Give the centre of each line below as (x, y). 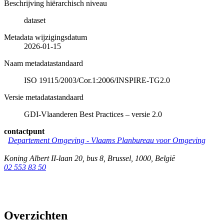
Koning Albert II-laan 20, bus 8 (54, 158)
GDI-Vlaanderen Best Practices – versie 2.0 (93, 114)
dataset (35, 20)
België (165, 158)
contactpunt (24, 131)
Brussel (119, 158)
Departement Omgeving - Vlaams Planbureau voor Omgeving (107, 140)
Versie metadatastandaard (44, 97)
